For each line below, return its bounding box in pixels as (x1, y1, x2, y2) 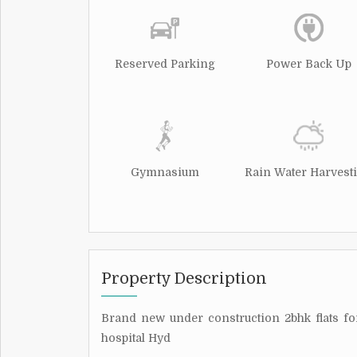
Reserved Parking (115, 57, 215, 70)
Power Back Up (265, 57, 351, 70)
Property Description (101, 269, 267, 288)
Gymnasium (131, 165, 199, 178)
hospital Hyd (101, 331, 171, 344)
